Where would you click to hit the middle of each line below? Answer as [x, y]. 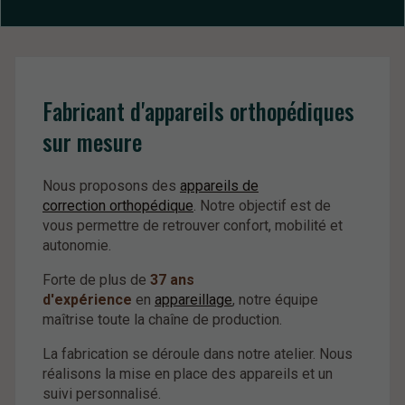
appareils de [219, 185]
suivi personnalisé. [102, 393]
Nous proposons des [111, 185]
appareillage [193, 299]
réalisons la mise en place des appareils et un [188, 373]
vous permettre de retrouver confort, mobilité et [193, 225]
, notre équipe [275, 299]
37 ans [172, 279]
